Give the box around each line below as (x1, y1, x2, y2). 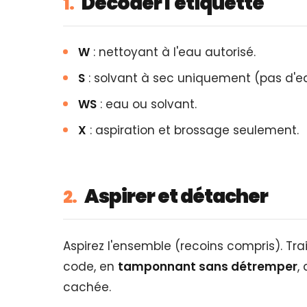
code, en (63, 258, 118, 275)
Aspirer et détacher (82, 183, 269, 210)
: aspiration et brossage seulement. (86, 122, 299, 139)
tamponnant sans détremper (118, 258, 297, 275)
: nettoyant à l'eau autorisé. (90, 44, 256, 61)
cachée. (63, 278, 111, 295)
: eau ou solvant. (97, 96, 197, 113)
